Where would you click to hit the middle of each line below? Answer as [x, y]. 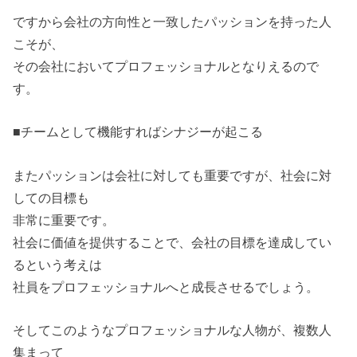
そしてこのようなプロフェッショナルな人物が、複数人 [173, 330]
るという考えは [58, 264]
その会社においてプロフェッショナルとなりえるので [166, 66]
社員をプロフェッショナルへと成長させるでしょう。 [166, 286]
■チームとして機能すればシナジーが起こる [138, 132]
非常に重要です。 [64, 220]
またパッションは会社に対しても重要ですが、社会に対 [173, 175]
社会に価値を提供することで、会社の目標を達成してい [173, 242]
